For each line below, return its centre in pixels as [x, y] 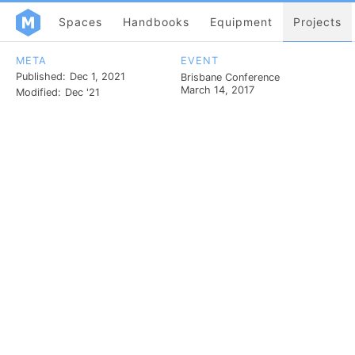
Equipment [241, 22]
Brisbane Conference [230, 77]
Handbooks [156, 22]
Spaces [80, 22]
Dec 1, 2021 [97, 76]
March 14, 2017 [218, 90]
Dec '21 [82, 92]
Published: [41, 76]
